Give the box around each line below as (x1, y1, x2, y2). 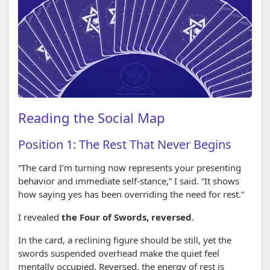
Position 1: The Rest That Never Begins (18, 136, 231, 152)
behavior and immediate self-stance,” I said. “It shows (18, 174, 239, 187)
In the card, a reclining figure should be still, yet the (18, 233, 231, 246)
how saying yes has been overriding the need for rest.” (18, 187, 244, 200)
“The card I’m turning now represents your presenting (18, 161, 241, 174)
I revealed (18, 210, 61, 223)
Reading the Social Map (18, 108, 165, 127)
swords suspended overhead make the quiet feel (18, 246, 219, 259)
